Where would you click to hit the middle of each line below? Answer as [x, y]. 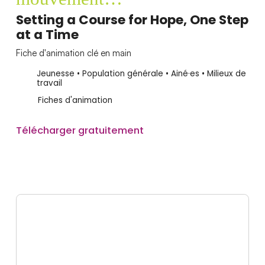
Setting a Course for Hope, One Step [132, 20]
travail [49, 83]
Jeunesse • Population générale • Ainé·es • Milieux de [141, 73]
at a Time [47, 34]
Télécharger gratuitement [80, 130]
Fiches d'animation [75, 101]
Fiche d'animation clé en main [73, 53]
